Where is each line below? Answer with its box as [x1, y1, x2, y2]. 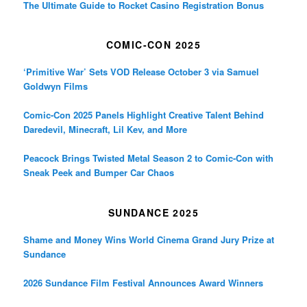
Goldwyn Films [23, 79, 88, 93]
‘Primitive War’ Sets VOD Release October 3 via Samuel [23, 65, 260, 79]
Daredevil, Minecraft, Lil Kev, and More [23, 123, 188, 136]
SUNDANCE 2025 [108, 205, 199, 219]
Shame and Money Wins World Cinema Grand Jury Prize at [23, 232, 275, 246]
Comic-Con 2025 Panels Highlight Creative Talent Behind [23, 108, 265, 122]
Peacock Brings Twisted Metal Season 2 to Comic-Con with [23, 151, 274, 165]
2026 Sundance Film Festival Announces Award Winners [23, 275, 264, 289]
